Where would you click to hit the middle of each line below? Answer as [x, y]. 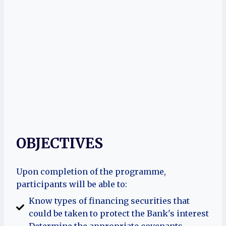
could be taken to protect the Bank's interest [119, 213]
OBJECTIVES [60, 143]
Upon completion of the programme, [91, 171]
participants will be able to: [72, 184]
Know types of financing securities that [109, 201]
